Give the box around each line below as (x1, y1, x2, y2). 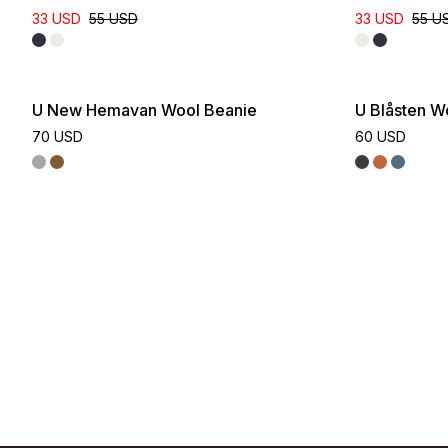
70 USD (32, 128, 83, 145)
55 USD (89, 10, 138, 27)
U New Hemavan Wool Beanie (32, 100, 257, 120)
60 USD (355, 128, 406, 145)
